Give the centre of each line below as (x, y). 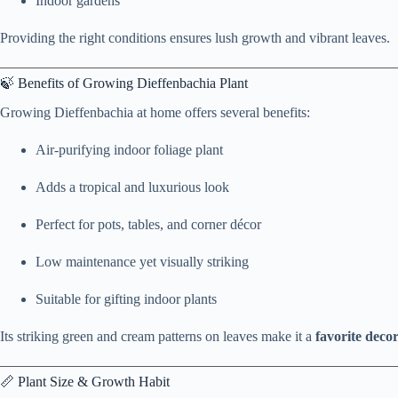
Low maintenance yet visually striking (142, 261)
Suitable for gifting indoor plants (126, 298)
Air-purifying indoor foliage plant (129, 149)
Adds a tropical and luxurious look (132, 187)
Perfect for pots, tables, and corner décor (148, 224)
